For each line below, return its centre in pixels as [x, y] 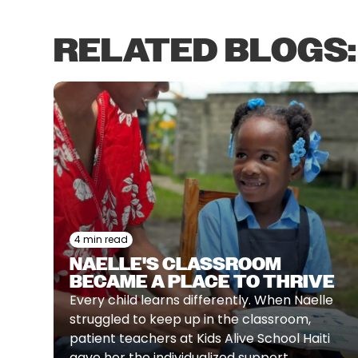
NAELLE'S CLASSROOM [176, 264]
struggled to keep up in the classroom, [191, 319]
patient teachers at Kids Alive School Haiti [200, 338]
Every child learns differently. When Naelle [202, 300]
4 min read [101, 239]
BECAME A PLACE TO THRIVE [203, 282]
